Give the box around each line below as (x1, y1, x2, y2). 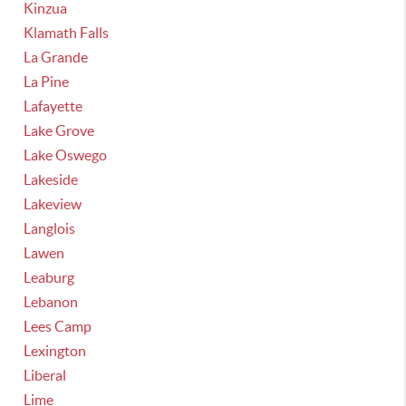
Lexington (24, 343, 87, 359)
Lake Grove (24, 122, 95, 139)
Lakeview (24, 196, 82, 212)
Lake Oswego (24, 147, 108, 163)
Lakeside (24, 171, 79, 188)
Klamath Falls (24, 24, 110, 41)
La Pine (24, 73, 70, 90)
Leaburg (24, 269, 75, 285)
